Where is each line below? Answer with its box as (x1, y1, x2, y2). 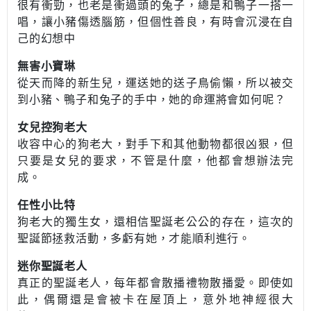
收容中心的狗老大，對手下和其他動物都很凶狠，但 (17, 138, 294, 150)
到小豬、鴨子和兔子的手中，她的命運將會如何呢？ (17, 94, 286, 106)
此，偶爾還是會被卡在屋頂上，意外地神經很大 (17, 294, 294, 305)
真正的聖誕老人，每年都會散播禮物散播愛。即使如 (17, 277, 294, 289)
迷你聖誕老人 (17, 260, 87, 272)
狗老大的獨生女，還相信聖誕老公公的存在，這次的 (17, 216, 294, 228)
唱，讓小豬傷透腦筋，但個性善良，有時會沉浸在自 (17, 16, 294, 28)
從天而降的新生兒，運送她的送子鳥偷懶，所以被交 (17, 77, 294, 89)
